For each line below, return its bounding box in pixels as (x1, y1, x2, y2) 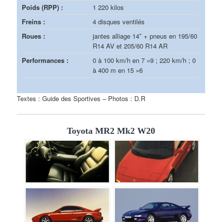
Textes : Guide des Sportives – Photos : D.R (17, 93, 146, 103)
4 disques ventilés (93, 16, 145, 26)
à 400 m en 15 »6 (93, 65, 143, 75)
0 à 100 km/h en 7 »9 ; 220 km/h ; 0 (93, 55, 196, 65)
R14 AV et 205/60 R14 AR (93, 41, 168, 51)
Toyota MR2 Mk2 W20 (67, 126, 155, 136)
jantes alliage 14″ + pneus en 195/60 (93, 31, 198, 41)
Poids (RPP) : (22, 2, 63, 12)
